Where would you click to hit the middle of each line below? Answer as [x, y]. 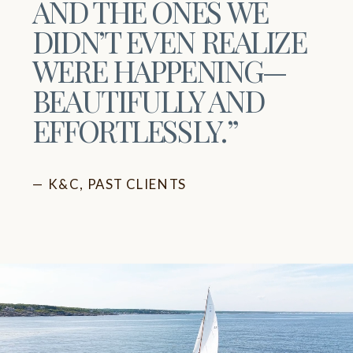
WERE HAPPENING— [160, 71]
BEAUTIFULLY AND [148, 100]
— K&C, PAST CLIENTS [109, 184]
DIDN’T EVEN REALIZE [169, 41]
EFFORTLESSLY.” [135, 130]
